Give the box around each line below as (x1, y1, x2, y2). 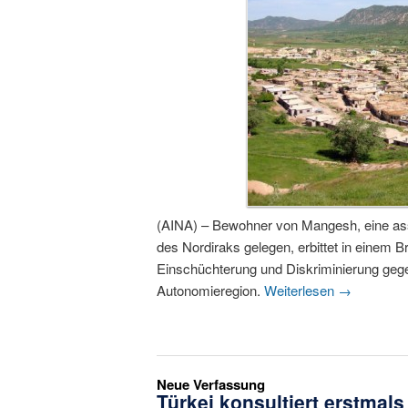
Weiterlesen (264, 280, 338, 300)
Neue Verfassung (157, 374, 265, 395)
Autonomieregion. (157, 280, 264, 300)
